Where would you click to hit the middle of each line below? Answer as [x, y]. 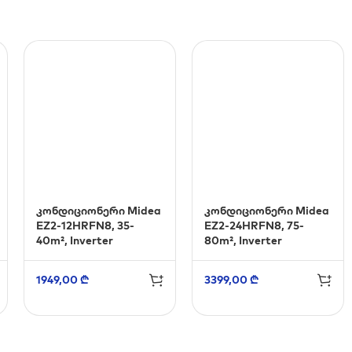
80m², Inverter [243, 240]
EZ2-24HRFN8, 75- [254, 225]
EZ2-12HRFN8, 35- [85, 225]
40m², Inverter [75, 240]
